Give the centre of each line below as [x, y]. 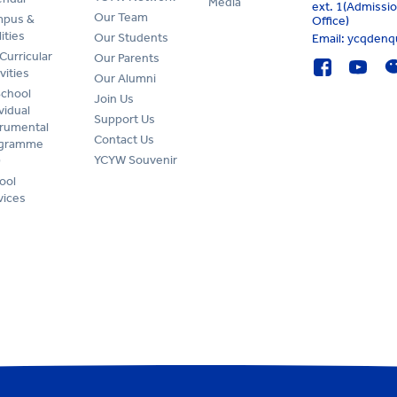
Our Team [121, 18]
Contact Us [124, 140]
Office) [332, 20]
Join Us [113, 99]
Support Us [124, 120]
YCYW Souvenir [135, 160]
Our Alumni [125, 79]
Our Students [131, 38]
